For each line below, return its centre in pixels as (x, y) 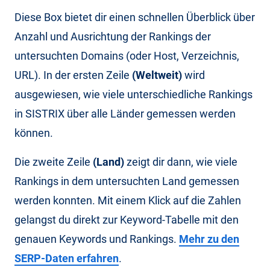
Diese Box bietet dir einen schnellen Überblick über (135, 17)
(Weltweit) (158, 75)
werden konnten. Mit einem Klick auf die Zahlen (128, 200)
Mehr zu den (209, 239)
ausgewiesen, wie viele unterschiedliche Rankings (133, 94)
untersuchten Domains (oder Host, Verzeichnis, (127, 55)
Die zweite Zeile (54, 162)
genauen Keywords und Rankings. (97, 239)
